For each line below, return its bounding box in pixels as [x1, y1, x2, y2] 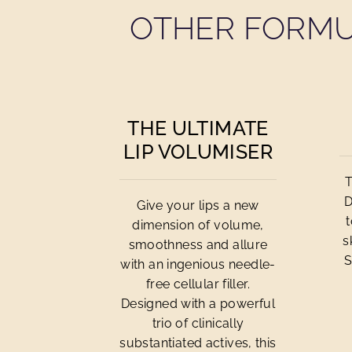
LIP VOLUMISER [123, 140, 273, 163]
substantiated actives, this [119, 335, 277, 350]
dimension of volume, [132, 218, 264, 233]
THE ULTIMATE [127, 116, 269, 140]
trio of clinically [152, 316, 244, 331]
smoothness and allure [128, 237, 268, 252]
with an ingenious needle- [120, 257, 276, 272]
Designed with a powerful [120, 296, 276, 311]
